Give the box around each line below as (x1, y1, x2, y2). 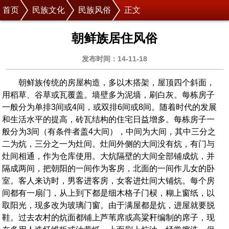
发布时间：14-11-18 (82, 55, 147, 63)
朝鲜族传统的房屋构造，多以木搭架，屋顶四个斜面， (18, 78, 215, 87)
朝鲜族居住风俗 (72, 31, 157, 45)
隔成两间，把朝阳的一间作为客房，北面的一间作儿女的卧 (2, 164, 215, 173)
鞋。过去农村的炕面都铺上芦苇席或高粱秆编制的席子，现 (2, 213, 215, 222)
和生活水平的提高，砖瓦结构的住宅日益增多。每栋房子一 (2, 115, 215, 124)
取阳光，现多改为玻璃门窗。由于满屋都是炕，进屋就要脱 (2, 201, 215, 210)
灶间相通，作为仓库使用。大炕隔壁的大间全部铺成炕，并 (2, 152, 215, 161)
